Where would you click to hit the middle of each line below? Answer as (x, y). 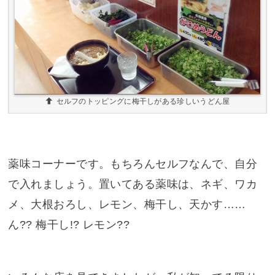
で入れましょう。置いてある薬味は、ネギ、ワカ (133, 184)
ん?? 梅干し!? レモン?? (69, 225)
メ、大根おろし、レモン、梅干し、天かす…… (127, 205)
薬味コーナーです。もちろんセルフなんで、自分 (133, 164)
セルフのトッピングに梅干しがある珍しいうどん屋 (143, 102)
